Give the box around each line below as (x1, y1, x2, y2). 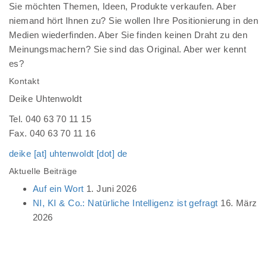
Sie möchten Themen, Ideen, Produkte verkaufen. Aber (9, 1, 236, 11)
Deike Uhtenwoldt (9, 94, 82, 104)
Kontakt (9, 76, 40, 86)
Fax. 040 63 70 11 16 (9, 128, 95, 138)
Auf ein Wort (33, 184, 84, 194)
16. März (221, 198, 257, 208)
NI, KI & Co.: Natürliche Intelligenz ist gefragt (33, 198, 218, 208)
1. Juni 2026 (86, 184, 137, 194)
